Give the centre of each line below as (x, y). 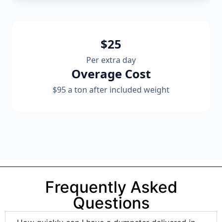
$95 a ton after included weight (111, 89)
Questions (111, 203)
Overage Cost (111, 73)
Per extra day (111, 60)
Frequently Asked (111, 187)
